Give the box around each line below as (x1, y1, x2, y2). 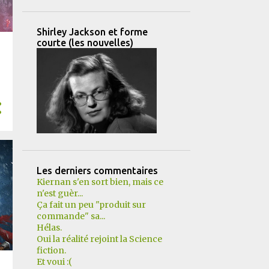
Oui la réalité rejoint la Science (36, 234, 162, 244)
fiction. (36, 245, 66, 256)
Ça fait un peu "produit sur (36, 199, 146, 210)
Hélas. (36, 222, 62, 233)
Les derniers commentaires (36, 165, 158, 176)
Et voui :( (36, 256, 72, 267)
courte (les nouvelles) (36, 37, 133, 48)
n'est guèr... (36, 188, 83, 199)
